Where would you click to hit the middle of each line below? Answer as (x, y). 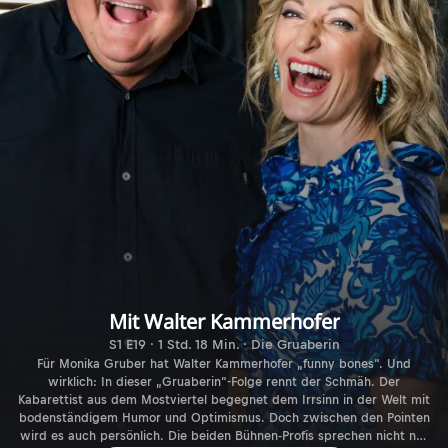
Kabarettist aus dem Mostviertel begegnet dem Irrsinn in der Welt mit (224, 399)
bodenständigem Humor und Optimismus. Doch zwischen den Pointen (224, 417)
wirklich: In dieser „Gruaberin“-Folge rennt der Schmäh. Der (224, 381)
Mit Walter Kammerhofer (224, 321)
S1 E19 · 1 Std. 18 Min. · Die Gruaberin (224, 344)
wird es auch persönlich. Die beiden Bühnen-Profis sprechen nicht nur (224, 435)
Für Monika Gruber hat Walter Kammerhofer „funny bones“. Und (224, 363)
